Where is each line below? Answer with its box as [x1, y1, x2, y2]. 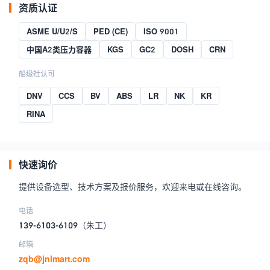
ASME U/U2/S [27, 27, 78, 37]
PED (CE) [93, 27, 128, 37]
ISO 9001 [143, 27, 179, 37]
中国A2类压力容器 [27, 45, 92, 55]
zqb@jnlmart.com [19, 254, 90, 265]
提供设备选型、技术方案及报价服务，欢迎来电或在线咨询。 [19, 181, 246, 192]
